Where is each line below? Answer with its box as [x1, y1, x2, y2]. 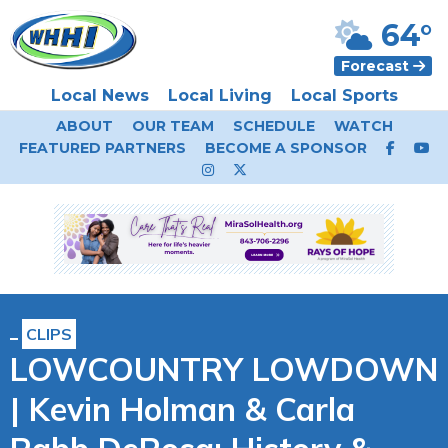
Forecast [341, 57, 413, 75]
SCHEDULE [232, 117, 315, 135]
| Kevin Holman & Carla [10, 389, 355, 429]
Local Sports [290, 86, 398, 105]
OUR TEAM [131, 117, 214, 135]
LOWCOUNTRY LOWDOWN [10, 349, 438, 389]
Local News [50, 86, 149, 105]
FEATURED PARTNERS [18, 139, 186, 157]
